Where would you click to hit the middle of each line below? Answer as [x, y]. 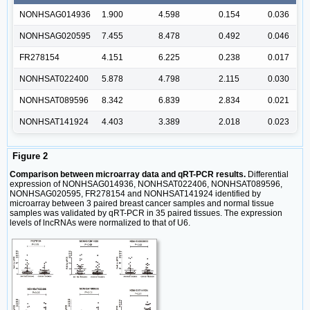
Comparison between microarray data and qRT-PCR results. [128, 175]
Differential [267, 175]
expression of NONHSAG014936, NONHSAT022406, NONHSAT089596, [146, 184]
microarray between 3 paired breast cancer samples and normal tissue [142, 204]
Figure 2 [29, 156]
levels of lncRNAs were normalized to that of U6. [100, 223]
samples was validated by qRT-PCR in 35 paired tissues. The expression [146, 213]
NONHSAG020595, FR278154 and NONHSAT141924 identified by [135, 194]
